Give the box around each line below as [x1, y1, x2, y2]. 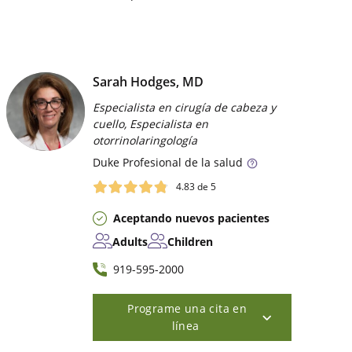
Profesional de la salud [119, 155, 244, 170]
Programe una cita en [127, 300, 247, 316]
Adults [112, 233, 148, 249]
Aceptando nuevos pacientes [113, 210, 270, 225]
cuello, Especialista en [93, 116, 209, 132]
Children [167, 233, 214, 249]
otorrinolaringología [93, 133, 198, 148]
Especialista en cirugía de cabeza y [93, 100, 277, 115]
